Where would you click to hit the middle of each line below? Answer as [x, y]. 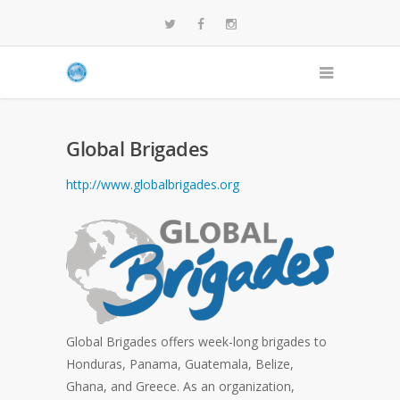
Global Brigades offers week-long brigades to [196, 342]
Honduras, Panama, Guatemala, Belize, [180, 364]
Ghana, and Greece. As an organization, [180, 386]
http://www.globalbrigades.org [153, 184]
